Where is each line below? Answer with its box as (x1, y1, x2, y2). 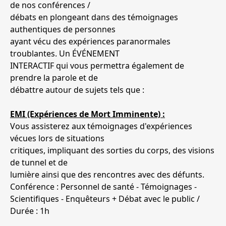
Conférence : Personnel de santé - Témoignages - (10, 181, 197, 193)
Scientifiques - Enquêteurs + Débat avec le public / (10, 193, 200, 205)
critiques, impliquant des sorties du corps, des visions (10, 145, 214, 156)
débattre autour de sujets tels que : (10, 84, 144, 96)
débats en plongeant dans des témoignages (10, 12, 178, 23)
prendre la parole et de (10, 72, 98, 84)
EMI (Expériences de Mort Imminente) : (10, 108, 165, 120)
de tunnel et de (10, 157, 68, 168)
